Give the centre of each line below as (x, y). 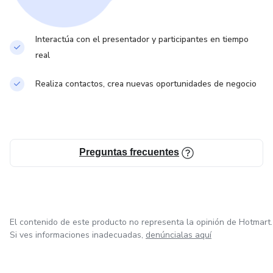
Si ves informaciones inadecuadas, (76, 235)
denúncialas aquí (179, 235)
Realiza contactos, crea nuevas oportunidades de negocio (146, 83)
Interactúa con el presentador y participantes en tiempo (142, 39)
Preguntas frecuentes (129, 152)
